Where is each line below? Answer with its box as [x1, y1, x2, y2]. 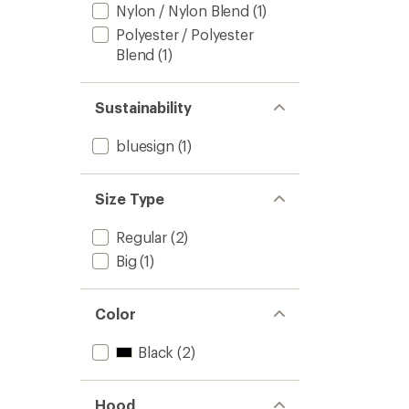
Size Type [95, 190, 165, 207]
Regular [116, 228, 167, 246]
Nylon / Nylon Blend [116, 2, 249, 19]
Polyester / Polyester [116, 26, 254, 43]
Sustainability [95, 99, 192, 116]
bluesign [116, 137, 174, 154]
